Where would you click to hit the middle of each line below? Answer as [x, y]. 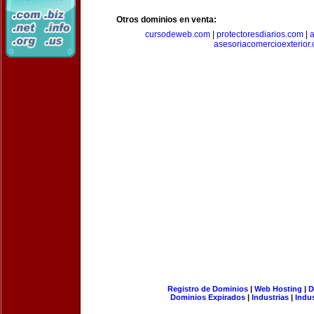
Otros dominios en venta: [166, 20]
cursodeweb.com [178, 34]
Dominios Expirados [208, 297]
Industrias [270, 297]
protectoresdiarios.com [260, 34]
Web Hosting [278, 289]
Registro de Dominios [207, 289]
